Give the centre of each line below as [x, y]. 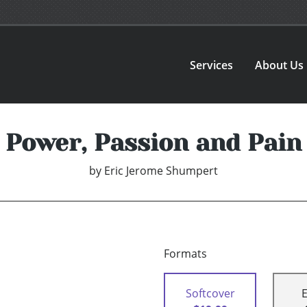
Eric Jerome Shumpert [161, 171]
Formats [185, 254]
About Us [280, 65]
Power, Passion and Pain [153, 143]
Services [212, 65]
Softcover [210, 294]
